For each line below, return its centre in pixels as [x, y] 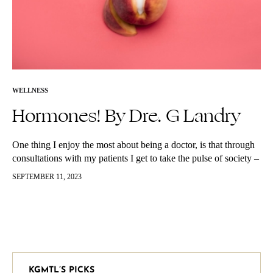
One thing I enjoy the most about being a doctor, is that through [133, 145]
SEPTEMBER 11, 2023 [47, 177]
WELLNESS [30, 90]
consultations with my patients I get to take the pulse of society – [136, 158]
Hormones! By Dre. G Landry [126, 116]
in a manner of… [45, 172]
